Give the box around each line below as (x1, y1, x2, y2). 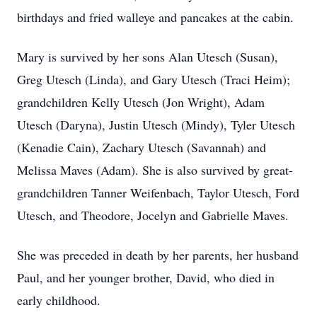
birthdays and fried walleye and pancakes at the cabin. (17, 8, 294, 25)
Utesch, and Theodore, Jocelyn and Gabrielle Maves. (17, 207, 289, 224)
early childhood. (17, 292, 100, 309)
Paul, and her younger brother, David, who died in (17, 269, 275, 286)
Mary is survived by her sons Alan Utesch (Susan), (17, 48, 278, 65)
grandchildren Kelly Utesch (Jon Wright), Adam (17, 93, 265, 110)
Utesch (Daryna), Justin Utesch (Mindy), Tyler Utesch (17, 116, 295, 133)
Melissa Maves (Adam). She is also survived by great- (17, 161, 293, 178)
